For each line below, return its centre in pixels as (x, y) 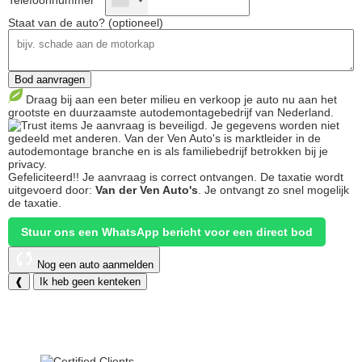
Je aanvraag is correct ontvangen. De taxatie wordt (213, 177)
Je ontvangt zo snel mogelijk (277, 190)
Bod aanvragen (50, 80)
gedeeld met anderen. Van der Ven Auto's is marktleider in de (164, 138)
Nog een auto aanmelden (95, 265)
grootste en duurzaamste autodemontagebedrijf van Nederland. (171, 112)
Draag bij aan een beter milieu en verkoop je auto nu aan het (182, 99)
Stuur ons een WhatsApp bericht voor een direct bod (167, 232)
